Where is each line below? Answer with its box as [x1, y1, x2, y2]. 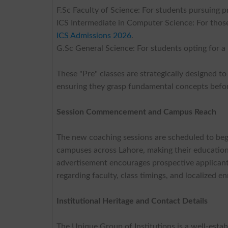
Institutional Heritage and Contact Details [56, 196, 208, 205]
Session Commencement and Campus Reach [56, 107, 217, 116]
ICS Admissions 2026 [56, 31, 132, 40]
